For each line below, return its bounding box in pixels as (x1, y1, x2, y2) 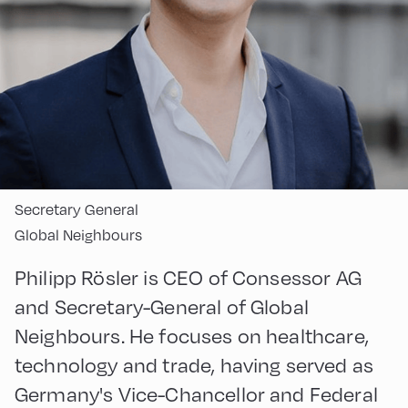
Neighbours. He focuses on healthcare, (15, 321, 369, 349)
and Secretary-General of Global (15, 291, 309, 320)
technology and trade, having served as (15, 350, 374, 378)
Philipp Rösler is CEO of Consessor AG (15, 262, 362, 291)
